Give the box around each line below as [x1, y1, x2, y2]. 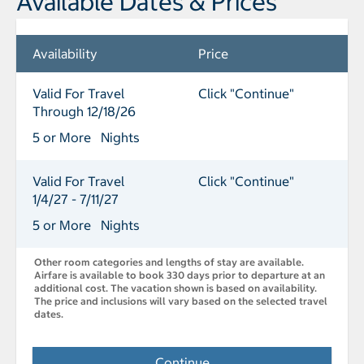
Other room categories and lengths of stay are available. [34, 256, 304, 269]
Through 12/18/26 [32, 103, 136, 120]
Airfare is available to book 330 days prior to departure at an [34, 269, 325, 282]
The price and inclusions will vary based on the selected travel [34, 295, 327, 308]
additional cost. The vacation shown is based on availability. [34, 282, 317, 295]
